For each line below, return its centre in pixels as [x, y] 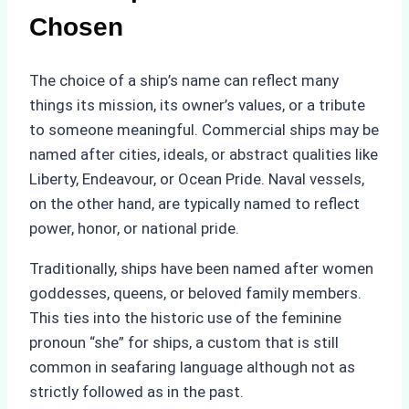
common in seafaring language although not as [192, 367]
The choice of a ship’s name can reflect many [184, 80]
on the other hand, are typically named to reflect [194, 203]
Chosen [76, 27]
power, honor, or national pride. [134, 228]
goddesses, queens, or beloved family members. [195, 293]
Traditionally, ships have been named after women [201, 268]
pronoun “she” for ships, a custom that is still [184, 342]
